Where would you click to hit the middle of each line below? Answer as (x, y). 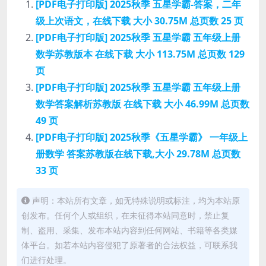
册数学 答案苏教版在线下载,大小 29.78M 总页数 (138, 153)
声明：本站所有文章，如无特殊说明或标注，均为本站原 (136, 200)
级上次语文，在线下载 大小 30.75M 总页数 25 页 (140, 20)
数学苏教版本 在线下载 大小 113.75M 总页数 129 (140, 54)
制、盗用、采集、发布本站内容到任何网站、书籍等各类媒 (129, 230)
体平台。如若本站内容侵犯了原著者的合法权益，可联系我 (129, 245)
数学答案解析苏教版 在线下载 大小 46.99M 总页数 (142, 104)
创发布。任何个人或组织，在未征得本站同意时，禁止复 (125, 215)
